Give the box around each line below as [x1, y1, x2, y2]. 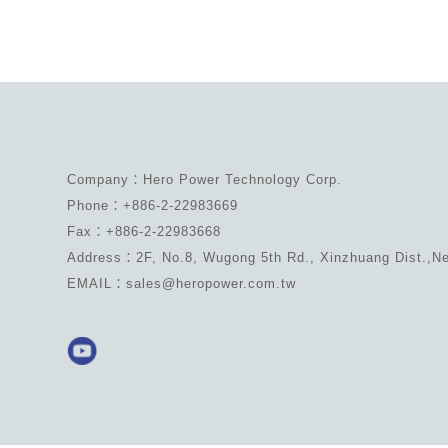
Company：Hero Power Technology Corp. [67, 171, 343, 187]
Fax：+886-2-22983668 [67, 223, 222, 239]
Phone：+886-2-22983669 [67, 197, 239, 213]
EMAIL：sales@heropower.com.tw [67, 275, 297, 291]
